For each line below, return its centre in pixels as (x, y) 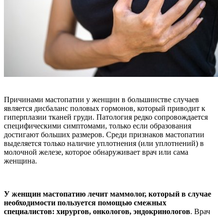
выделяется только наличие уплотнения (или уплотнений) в (104, 143)
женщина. (20, 161)
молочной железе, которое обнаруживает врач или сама (96, 152)
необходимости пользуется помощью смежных (85, 202)
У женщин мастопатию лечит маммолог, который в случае (108, 194)
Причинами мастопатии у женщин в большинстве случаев (101, 99)
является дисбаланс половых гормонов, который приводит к (105, 108)
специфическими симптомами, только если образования (98, 126)
